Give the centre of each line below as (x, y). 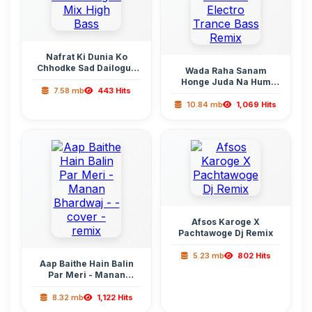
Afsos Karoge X (226, 222)
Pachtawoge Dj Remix (226, 233)
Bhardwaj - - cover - (86, 286)
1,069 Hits (255, 104)
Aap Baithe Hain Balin (86, 264)
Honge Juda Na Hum (226, 82)
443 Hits (113, 91)
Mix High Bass (86, 79)
